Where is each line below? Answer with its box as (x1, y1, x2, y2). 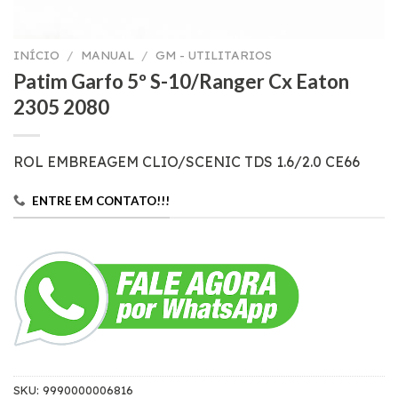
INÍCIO (13, 46, 60, 62)
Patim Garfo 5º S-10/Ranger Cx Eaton (13, 68, 349, 93)
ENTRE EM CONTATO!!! (31, 193, 170, 208)
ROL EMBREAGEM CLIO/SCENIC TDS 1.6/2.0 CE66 (13, 152, 360, 171)
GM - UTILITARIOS (155, 46, 273, 62)
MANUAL (81, 46, 135, 62)
